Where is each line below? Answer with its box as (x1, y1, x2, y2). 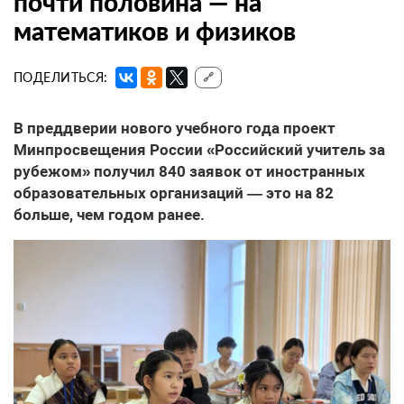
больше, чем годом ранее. (14, 206, 205, 225)
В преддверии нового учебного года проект (14, 119, 335, 138)
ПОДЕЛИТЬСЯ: (14, 69, 108, 86)
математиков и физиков (14, 15, 296, 47)
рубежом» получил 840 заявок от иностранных (14, 162, 365, 181)
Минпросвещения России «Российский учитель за (14, 141, 385, 160)
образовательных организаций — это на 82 (14, 184, 334, 203)
